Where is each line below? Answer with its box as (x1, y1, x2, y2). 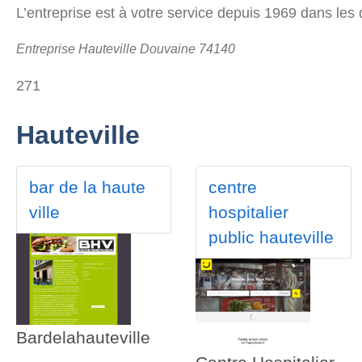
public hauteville (208, 228, 335, 247)
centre (208, 178, 258, 197)
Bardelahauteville (16, 328, 150, 347)
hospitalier (208, 203, 289, 222)
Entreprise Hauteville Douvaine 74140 (16, 40, 235, 56)
